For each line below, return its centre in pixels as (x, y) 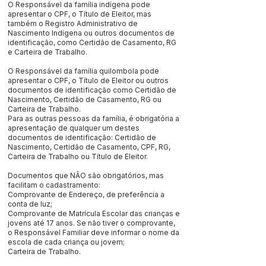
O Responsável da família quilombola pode (83, 71)
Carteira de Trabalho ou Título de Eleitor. (78, 156)
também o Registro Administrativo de (73, 23)
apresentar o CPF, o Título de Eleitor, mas (80, 14)
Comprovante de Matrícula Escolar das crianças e (94, 213)
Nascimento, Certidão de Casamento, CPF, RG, (89, 147)
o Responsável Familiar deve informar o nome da (94, 232)
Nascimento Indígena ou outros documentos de (91, 33)
